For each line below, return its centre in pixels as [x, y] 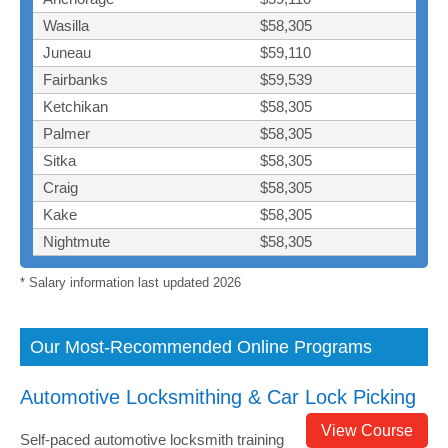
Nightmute [76, 241]
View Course [367, 430]
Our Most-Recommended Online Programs [201, 346]
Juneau [66, 52]
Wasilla [65, 25]
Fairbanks [75, 79]
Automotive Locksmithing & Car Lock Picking [218, 396]
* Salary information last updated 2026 [130, 282]
